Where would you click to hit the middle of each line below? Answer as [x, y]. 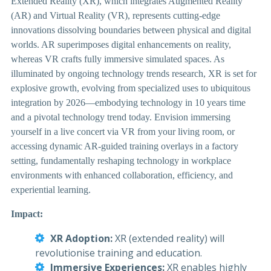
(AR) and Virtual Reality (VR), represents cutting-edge [116, 15]
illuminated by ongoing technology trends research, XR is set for [134, 73]
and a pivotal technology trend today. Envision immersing [121, 117]
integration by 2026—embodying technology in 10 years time [128, 102]
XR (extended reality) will [170, 238]
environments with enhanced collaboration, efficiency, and [122, 175]
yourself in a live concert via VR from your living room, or [123, 131]
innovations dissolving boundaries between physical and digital [131, 30]
